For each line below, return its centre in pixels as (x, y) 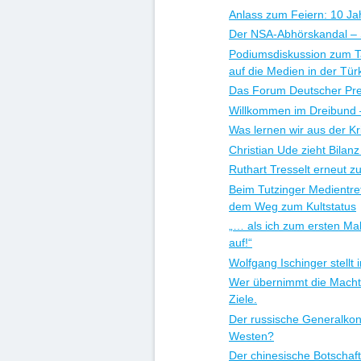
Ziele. (243, 299)
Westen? (251, 336)
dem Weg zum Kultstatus (293, 206)
